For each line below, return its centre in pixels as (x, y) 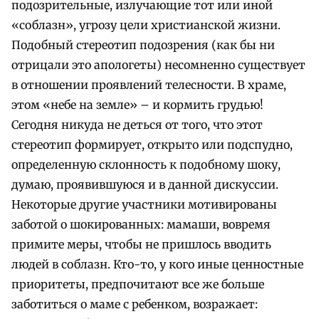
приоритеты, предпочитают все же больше (138, 284)
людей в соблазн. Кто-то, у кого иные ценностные (157, 265)
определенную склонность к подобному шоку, (146, 165)
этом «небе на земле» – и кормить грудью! (137, 105)
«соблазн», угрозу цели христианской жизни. (146, 25)
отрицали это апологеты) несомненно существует (158, 65)
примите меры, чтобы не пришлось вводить (141, 245)
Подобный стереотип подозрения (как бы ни (143, 45)
